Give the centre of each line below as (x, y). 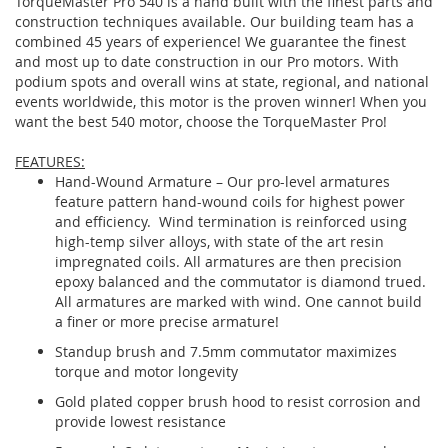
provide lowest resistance (140, 421)
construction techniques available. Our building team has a (214, 21)
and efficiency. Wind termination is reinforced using (231, 221)
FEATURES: (50, 161)
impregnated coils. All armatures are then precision (228, 261)
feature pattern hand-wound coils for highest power (230, 201)
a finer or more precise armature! (167, 321)
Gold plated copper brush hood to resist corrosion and (238, 401)
